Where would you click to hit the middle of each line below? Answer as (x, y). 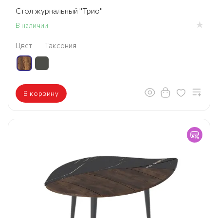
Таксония (61, 45)
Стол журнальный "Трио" (59, 10)
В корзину (41, 93)
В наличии (32, 25)
